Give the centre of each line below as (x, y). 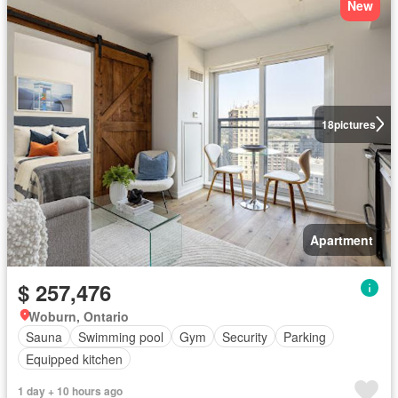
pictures (354, 124)
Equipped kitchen (74, 358)
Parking (305, 336)
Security (245, 336)
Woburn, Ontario (79, 316)
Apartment (342, 240)
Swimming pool (121, 336)
